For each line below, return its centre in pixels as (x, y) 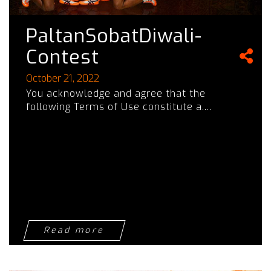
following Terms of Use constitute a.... (119, 106)
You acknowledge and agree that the (116, 93)
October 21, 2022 (63, 79)
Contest (63, 57)
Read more (74, 230)
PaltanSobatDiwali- (114, 36)
